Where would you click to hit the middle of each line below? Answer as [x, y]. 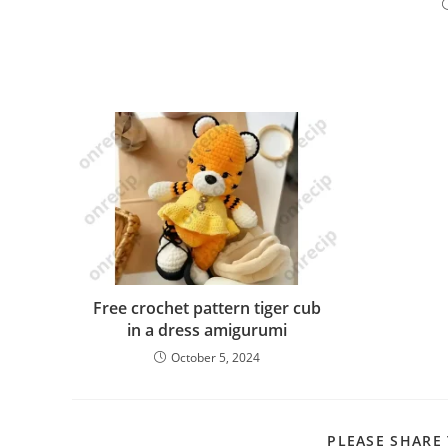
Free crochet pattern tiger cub [206, 308]
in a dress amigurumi [206, 330]
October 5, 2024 [215, 358]
